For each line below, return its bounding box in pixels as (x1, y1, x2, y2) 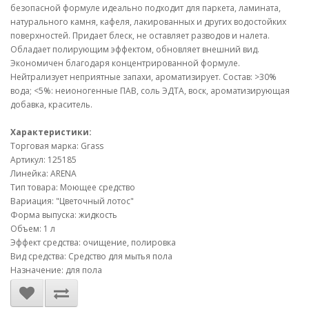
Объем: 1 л (10, 223, 55, 235)
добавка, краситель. (10, 99, 92, 110)
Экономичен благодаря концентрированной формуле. (10, 57, 240, 69)
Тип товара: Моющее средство (10, 181, 135, 193)
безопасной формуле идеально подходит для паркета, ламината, (10, 2, 281, 14)
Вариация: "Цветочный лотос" (10, 195, 134, 207)
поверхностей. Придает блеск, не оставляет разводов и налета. (10, 30, 270, 41)
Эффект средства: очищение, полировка (10, 237, 176, 248)
